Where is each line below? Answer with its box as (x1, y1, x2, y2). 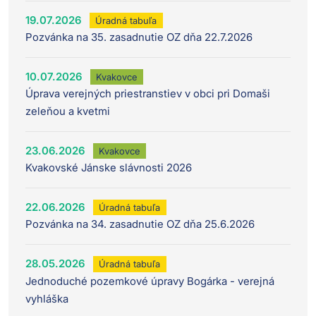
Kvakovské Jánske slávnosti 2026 (25, 161, 192, 175)
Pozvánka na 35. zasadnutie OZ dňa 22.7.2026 (25, 30, 253, 44)
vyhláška (25, 291, 68, 305)
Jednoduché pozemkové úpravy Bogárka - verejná (25, 274, 274, 288)
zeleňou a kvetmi (25, 104, 110, 119)
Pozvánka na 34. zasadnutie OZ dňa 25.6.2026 (25, 217, 255, 231)
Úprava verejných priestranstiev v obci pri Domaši (25, 87, 270, 101)
